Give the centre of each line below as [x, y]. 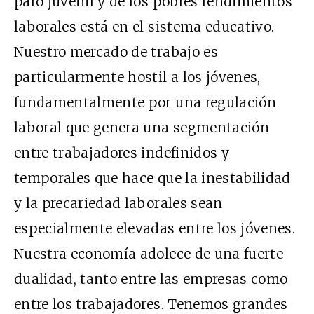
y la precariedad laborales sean [118, 204]
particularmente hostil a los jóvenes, [137, 77]
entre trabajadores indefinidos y [122, 153]
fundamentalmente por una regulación [145, 103]
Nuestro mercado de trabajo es [116, 52]
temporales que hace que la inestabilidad [152, 178]
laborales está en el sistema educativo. [144, 27]
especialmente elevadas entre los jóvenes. [155, 229]
